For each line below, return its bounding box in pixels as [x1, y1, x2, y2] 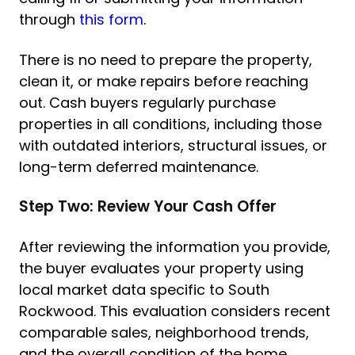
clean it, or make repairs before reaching [19, 71, 308, 91]
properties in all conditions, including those [19, 114, 322, 134]
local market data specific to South [19, 280, 269, 300]
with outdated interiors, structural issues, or [19, 136, 327, 155]
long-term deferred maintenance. [19, 157, 258, 177]
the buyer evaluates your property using [19, 258, 303, 278]
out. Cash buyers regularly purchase [19, 93, 276, 113]
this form [79, 10, 143, 29]
